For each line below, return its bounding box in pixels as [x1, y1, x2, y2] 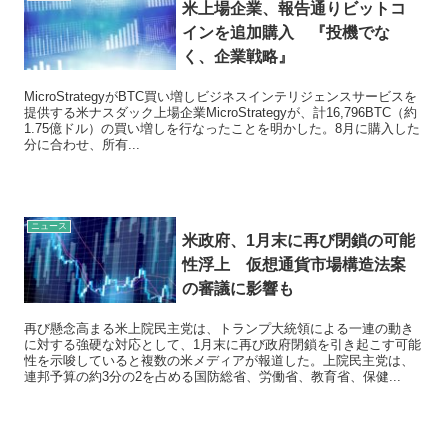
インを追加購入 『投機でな [182, 23, 391, 41]
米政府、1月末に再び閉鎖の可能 [182, 232, 416, 250]
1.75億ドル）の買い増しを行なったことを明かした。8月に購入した [24, 120, 420, 136]
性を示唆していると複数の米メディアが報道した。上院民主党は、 [24, 353, 414, 369]
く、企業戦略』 [182, 47, 295, 65]
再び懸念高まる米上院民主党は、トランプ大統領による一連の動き [24, 321, 414, 337]
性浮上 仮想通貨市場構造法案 [182, 256, 407, 274]
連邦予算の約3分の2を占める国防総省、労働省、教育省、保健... [24, 369, 401, 385]
